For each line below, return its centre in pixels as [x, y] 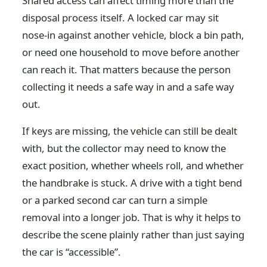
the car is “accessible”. [72, 252]
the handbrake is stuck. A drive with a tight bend [132, 183]
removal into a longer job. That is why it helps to [132, 217]
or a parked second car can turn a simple [115, 200]
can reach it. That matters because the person [127, 69]
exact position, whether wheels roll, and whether [133, 165]
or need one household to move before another [131, 52]
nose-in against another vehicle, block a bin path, [133, 35]
